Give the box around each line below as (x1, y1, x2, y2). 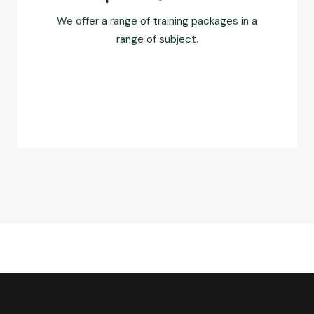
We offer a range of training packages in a (57, 14, 257, 28)
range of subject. (116, 32, 198, 46)
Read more (132, 86, 182, 98)
